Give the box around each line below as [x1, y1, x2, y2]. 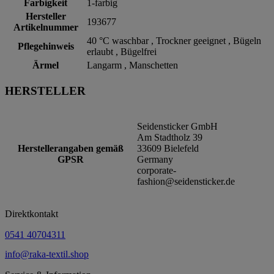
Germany [137, 154, 173, 165]
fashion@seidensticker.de [137, 176, 235, 187]
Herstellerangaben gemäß [18, 143, 124, 154]
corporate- [137, 165, 176, 176]
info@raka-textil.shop [5, 248, 89, 259]
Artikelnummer [13, 22, 78, 33]
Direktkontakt [5, 208, 58, 219]
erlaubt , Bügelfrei [87, 46, 157, 57]
